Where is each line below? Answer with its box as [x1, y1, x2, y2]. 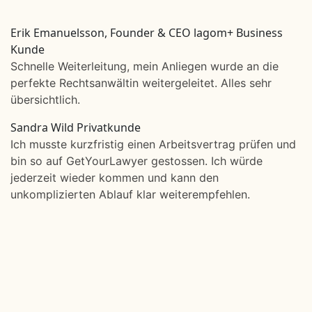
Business [236, 25, 283, 40]
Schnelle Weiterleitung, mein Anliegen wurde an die [10, 59, 279, 73]
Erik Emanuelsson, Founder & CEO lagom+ [10, 25, 233, 40]
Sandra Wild [10, 120, 74, 135]
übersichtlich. [10, 93, 80, 107]
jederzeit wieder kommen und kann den [10, 171, 219, 185]
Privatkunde [77, 120, 141, 135]
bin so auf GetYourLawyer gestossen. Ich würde [10, 154, 263, 168]
